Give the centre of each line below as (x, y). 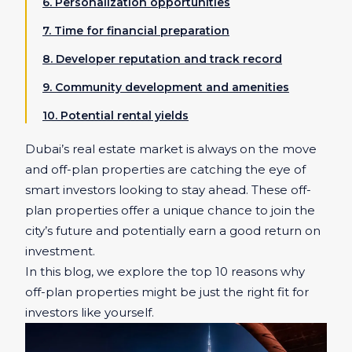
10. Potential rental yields (115, 115)
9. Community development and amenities (166, 87)
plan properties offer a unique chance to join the (170, 210)
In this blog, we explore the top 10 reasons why (165, 271)
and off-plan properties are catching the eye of (165, 169)
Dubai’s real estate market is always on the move (171, 149)
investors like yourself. (90, 312)
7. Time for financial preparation (136, 31)
